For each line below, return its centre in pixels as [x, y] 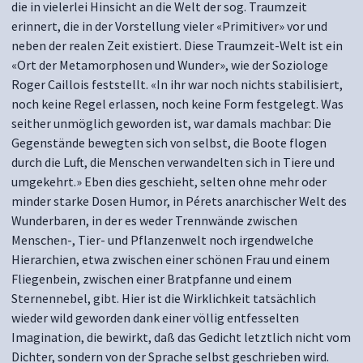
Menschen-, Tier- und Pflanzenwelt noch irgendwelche [162, 240]
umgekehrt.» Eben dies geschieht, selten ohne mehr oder [169, 181]
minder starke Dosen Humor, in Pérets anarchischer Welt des [179, 201]
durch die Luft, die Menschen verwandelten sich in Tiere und [173, 162]
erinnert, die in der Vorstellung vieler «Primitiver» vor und [169, 26]
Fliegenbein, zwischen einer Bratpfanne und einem [152, 279]
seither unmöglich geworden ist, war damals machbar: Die [171, 123]
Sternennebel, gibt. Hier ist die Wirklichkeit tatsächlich [164, 298]
